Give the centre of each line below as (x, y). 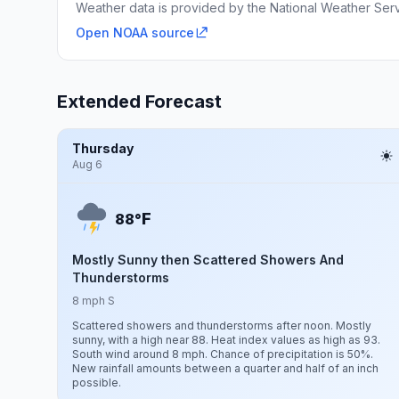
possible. (97, 383)
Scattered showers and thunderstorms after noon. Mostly (222, 326)
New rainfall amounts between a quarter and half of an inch (225, 368)
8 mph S (94, 301)
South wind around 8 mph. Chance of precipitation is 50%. (223, 354)
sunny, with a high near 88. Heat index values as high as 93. (226, 340)
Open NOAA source (135, 33)
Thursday (103, 148)
